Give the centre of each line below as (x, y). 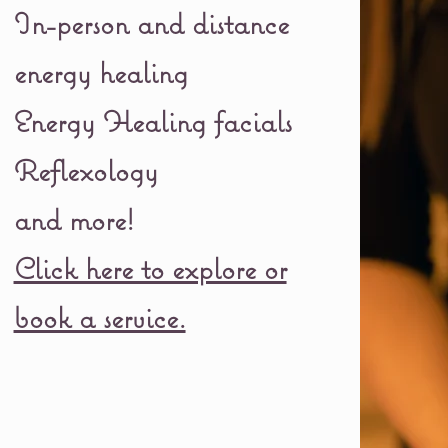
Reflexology (85, 170)
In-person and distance (151, 23)
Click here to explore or (150, 268)
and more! (73, 219)
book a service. (99, 317)
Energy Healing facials (152, 121)
